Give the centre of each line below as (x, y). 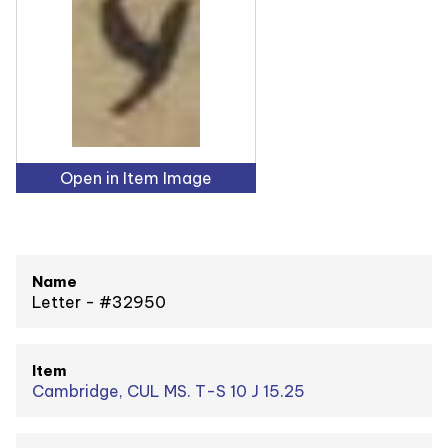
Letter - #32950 (99, 301)
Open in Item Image (136, 178)
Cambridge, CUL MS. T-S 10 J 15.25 (168, 390)
